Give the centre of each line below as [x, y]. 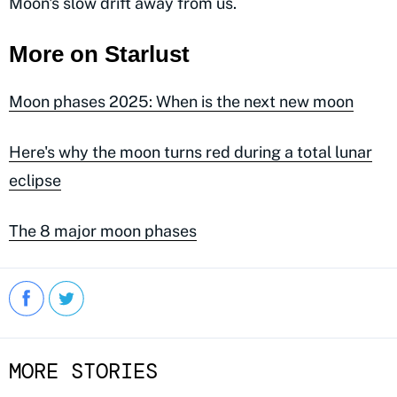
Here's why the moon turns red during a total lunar [191, 152]
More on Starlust [99, 54]
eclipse [35, 180]
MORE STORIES [83, 370]
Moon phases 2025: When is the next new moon [181, 101]
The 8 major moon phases [103, 230]
